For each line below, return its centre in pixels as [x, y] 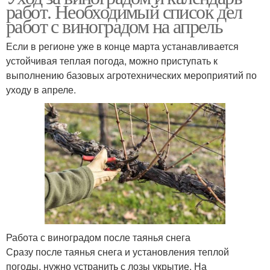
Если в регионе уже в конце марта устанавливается [122, 46]
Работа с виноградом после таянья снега [98, 237]
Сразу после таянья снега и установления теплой [118, 251]
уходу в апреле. [41, 90]
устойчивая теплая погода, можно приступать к [112, 61]
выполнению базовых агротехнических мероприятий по [131, 75]
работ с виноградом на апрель [115, 26]
